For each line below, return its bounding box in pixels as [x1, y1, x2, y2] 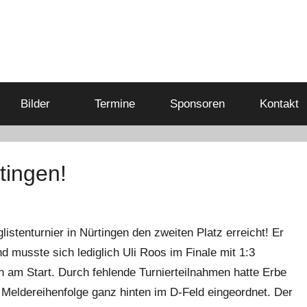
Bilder [20, 97, 50, 110]
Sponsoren [169, 97, 225, 110]
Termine [94, 97, 135, 110]
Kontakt [259, 97, 299, 110]
